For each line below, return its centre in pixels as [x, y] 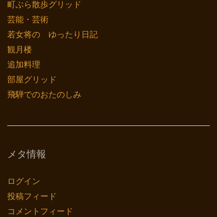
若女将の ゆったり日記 [53, 34]
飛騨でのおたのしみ [44, 94]
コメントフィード [40, 211]
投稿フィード [32, 196]
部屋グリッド [32, 79]
